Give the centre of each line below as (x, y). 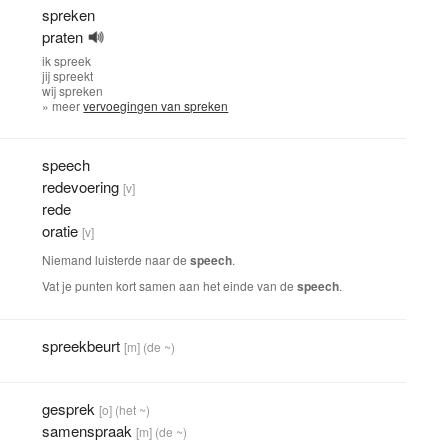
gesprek (69, 408)
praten (63, 36)
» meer (63, 105)
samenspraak (87, 430)
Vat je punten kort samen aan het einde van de (170, 285)
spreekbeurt (81, 345)
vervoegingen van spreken (156, 105)
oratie (60, 230)
